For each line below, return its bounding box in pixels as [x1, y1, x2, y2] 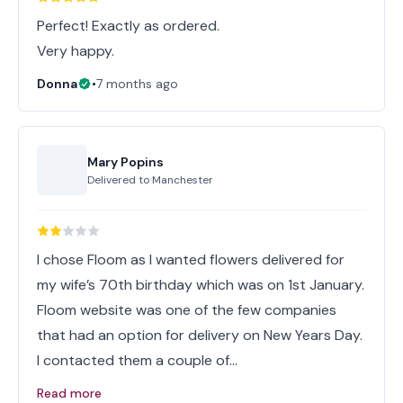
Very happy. [37, 41, 114, 60]
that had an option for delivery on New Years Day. [37, 326, 363, 345]
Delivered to [87, 173, 152, 187]
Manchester [152, 173, 213, 187]
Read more [37, 385, 102, 401]
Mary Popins [87, 154, 164, 170]
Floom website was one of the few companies [37, 300, 336, 319]
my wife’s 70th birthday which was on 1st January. [37, 275, 364, 294]
